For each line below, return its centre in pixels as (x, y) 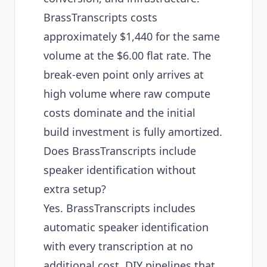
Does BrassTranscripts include (120, 151)
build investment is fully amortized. (133, 132)
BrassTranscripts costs (100, 17)
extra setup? (75, 189)
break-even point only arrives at (124, 74)
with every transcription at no (118, 246)
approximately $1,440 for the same (132, 36)
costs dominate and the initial (119, 113)
